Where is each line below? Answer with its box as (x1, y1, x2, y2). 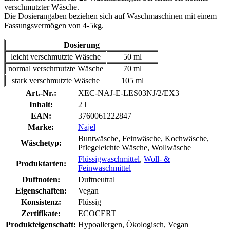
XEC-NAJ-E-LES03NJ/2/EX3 (78, 88, 179, 98)
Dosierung (64, 40, 100, 49)
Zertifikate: (21, 208, 61, 218)
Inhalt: (29, 100, 53, 109)
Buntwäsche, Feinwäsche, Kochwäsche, (78, 133, 209, 143)
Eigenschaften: (15, 186, 67, 195)
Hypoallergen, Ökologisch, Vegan (78, 220, 188, 229)
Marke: (28, 122, 54, 131)
